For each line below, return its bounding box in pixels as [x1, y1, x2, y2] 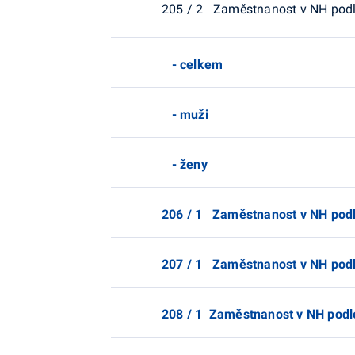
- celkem [162, 56, 223, 72]
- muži [162, 106, 208, 122]
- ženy [162, 156, 208, 172]
